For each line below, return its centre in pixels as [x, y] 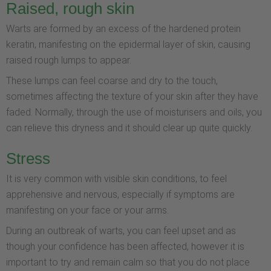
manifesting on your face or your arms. [87, 211]
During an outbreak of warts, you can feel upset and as [121, 231]
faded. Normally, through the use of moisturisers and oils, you [134, 112]
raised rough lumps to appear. [69, 60]
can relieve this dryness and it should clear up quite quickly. [129, 128]
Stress [28, 159]
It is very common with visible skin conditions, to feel [116, 179]
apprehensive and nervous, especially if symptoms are [120, 195]
